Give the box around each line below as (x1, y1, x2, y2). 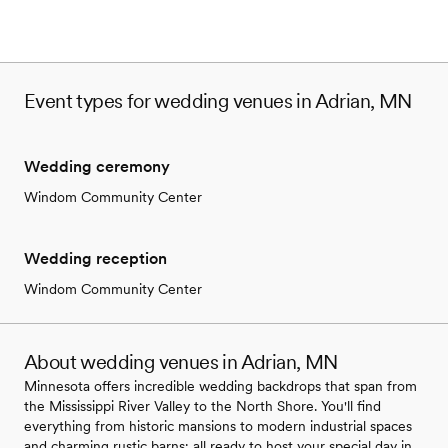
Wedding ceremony (24, 156, 170, 176)
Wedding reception (24, 248, 167, 268)
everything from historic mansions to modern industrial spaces (24, 417, 412, 434)
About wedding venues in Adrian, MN (24, 349, 338, 374)
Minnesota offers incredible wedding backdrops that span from (24, 377, 417, 394)
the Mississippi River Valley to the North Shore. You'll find (24, 397, 381, 414)
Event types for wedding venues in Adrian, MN (24, 88, 412, 113)
